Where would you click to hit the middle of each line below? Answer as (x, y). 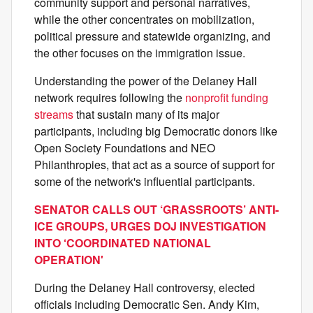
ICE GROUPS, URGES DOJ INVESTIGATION (150, 226)
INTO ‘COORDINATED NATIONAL (123, 243)
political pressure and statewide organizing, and (152, 36)
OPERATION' (69, 260)
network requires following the (110, 98)
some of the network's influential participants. (145, 182)
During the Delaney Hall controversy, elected (145, 288)
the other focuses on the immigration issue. (140, 53)
